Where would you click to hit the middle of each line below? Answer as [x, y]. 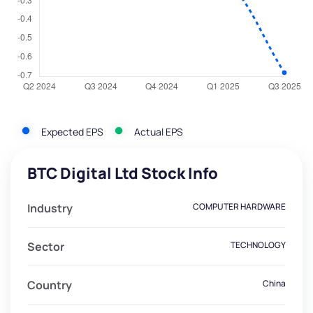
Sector [46, 247]
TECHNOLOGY [258, 245]
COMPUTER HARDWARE [239, 207]
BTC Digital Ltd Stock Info [123, 174]
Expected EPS [72, 131]
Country [50, 285]
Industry [50, 209]
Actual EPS [159, 131]
